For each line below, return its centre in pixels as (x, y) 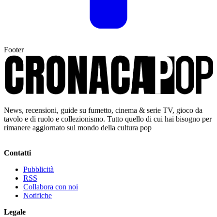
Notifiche (38, 195)
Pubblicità (39, 169)
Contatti (17, 153)
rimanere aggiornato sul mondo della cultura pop (78, 127)
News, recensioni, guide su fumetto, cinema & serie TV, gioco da (103, 110)
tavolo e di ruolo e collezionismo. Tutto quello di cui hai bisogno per (108, 119)
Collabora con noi (51, 186)
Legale (15, 212)
